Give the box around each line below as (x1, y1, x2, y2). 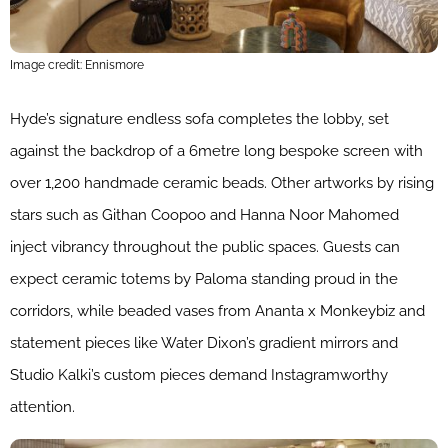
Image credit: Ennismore (10, 57, 144, 72)
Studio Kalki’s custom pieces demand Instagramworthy (10, 365, 388, 384)
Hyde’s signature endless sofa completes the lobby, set (10, 109, 389, 128)
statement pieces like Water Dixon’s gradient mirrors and (10, 333, 398, 352)
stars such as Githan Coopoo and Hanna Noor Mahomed (10, 205, 399, 224)
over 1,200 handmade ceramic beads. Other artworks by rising (10, 173, 434, 192)
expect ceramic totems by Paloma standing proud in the (10, 269, 398, 288)
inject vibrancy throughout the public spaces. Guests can (10, 237, 400, 256)
